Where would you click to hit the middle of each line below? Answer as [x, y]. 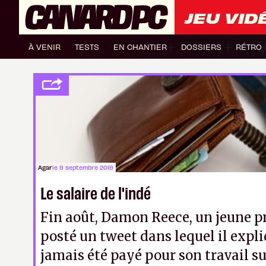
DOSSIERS [201, 46]
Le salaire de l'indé [96, 192]
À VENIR [45, 46]
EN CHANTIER [140, 46]
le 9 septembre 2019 [83, 167]
